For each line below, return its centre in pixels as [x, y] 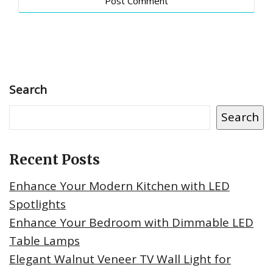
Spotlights [37, 204]
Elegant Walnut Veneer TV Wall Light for [120, 259]
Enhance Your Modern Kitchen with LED [119, 186]
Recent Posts [55, 159]
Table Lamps [44, 240]
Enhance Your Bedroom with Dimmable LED [131, 222]
